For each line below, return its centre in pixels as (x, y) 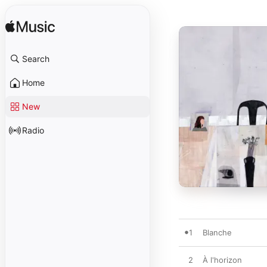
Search (36, 59)
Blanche (217, 232)
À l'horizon (222, 260)
